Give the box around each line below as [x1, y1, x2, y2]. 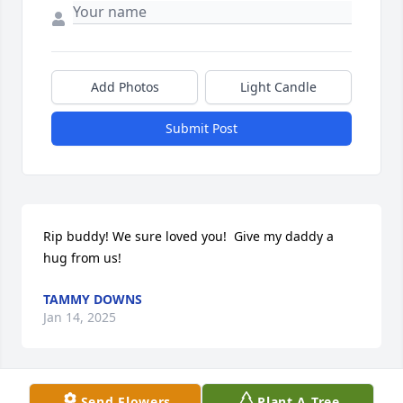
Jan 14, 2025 [43, 309, 116, 327]
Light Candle [240, 78, 317, 96]
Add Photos [90, 78, 159, 96]
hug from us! [43, 249, 121, 267]
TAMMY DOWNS [43, 291, 142, 309]
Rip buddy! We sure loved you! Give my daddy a [43, 228, 334, 246]
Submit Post [166, 120, 237, 138]
